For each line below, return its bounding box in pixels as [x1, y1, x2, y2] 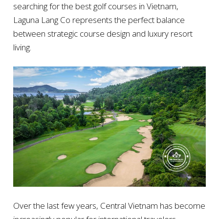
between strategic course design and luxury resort [13, 28, 193, 40]
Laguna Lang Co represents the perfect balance [13, 14, 185, 26]
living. [13, 42, 31, 53]
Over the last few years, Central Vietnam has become [13, 200, 205, 212]
